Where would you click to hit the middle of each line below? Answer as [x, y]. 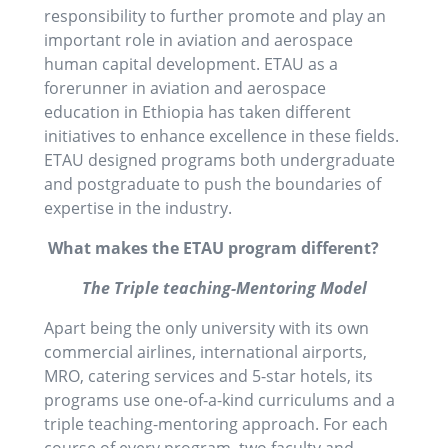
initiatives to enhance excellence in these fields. [221, 136]
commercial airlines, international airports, [205, 352]
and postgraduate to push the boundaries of [212, 184]
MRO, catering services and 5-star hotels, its [208, 376]
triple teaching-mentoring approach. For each [216, 424]
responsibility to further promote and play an [215, 16]
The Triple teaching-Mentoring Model [224, 288]
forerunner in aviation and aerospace [185, 88]
